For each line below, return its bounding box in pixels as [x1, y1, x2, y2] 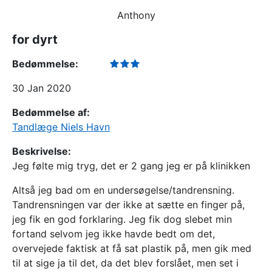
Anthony [117, 9, 155, 21]
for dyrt [12, 32, 58, 47]
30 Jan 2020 [12, 82, 71, 94]
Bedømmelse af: [12, 106, 90, 118]
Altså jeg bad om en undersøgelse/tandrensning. [12, 184, 234, 196]
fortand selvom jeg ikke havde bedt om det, [12, 228, 215, 240]
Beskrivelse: [12, 145, 71, 157]
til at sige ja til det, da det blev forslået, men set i [12, 257, 239, 269]
